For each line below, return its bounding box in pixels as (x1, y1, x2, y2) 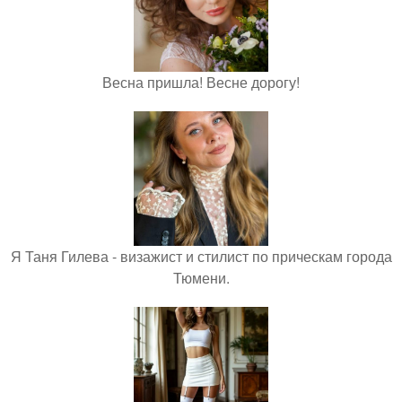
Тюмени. (172, 267, 230, 288)
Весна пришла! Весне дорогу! (102, 71, 300, 92)
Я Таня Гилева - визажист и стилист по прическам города (10, 245, 392, 267)
